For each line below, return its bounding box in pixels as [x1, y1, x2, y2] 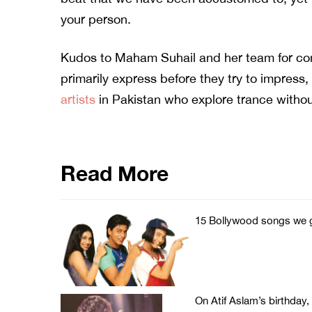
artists [61, 92, 95, 107]
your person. [61, 12, 131, 27]
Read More [61, 161, 169, 187]
